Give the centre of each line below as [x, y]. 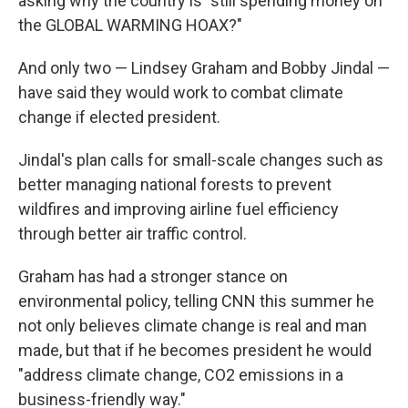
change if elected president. [119, 117]
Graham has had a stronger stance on [153, 276]
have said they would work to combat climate [181, 92]
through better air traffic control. [133, 234]
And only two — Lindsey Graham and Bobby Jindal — [204, 68]
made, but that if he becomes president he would [195, 350]
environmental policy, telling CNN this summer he [196, 301]
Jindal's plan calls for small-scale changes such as [201, 160]
